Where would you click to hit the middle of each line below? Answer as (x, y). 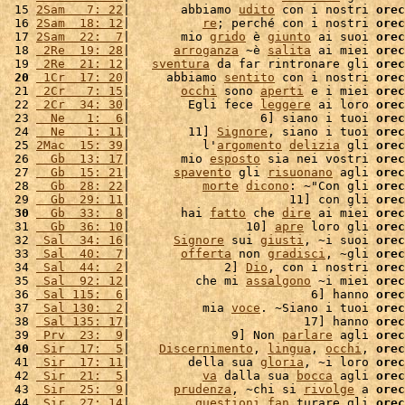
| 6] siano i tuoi (250, 118)
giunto (289, 37)
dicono (268, 186)
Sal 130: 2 (80, 308)
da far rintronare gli (293, 64)
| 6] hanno (250, 294)
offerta (206, 254)
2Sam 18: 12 (80, 23)
